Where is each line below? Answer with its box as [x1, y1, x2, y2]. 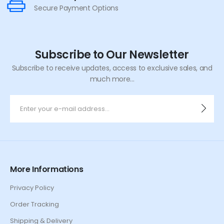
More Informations [10, 163, 83, 175]
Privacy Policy [10, 183, 54, 193]
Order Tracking [10, 199, 59, 209]
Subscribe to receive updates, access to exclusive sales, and [11, 63, 212, 73]
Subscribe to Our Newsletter [35, 47, 189, 63]
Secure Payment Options [34, 2, 118, 13]
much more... [89, 74, 134, 84]
